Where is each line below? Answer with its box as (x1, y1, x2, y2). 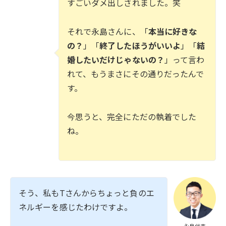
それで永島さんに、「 (67, 25, 148, 38)
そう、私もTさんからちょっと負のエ (19, 186, 154, 199)
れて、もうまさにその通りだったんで (67, 68, 204, 80)
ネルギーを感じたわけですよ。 (19, 200, 133, 213)
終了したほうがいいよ (99, 39, 181, 52)
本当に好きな (148, 25, 197, 38)
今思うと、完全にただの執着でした (67, 110, 197, 123)
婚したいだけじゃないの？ (67, 53, 164, 66)
